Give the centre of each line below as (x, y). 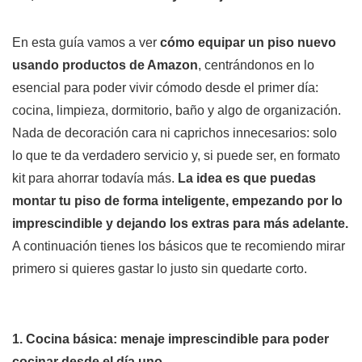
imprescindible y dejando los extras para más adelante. (180, 223)
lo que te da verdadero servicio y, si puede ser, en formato (176, 156)
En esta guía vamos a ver (86, 42)
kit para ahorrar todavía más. (95, 178)
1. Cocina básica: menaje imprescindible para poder (170, 339)
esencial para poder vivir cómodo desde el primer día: (165, 88)
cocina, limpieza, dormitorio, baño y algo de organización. (177, 110)
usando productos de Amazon (105, 65)
